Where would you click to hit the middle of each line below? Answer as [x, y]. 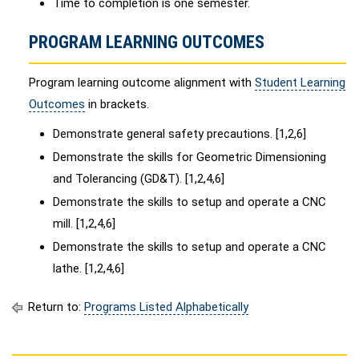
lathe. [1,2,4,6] [89, 268]
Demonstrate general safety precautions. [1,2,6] [179, 134]
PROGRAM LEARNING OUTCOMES [147, 42]
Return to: [54, 307]
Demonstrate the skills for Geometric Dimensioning [190, 157]
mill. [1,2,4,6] [84, 224]
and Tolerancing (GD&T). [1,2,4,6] [139, 179]
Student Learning [300, 83]
